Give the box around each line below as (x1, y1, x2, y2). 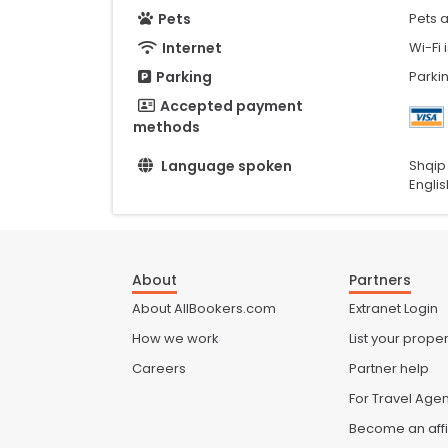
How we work (132, 329, 219, 349)
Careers (132, 359, 186, 379)
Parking (156, 66, 212, 87)
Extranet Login (349, 299, 439, 319)
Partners (349, 270, 412, 291)
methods (133, 116, 200, 137)
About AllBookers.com (132, 299, 276, 319)
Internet (162, 37, 222, 58)
